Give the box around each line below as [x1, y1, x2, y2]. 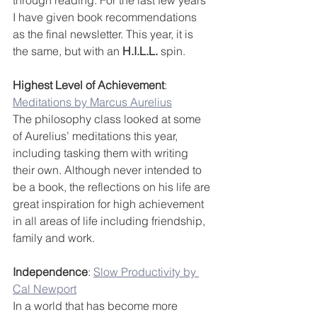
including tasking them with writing [13, 146, 191, 161]
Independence [13, 265, 88, 279]
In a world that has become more [13, 299, 180, 313]
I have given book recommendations [13, 10, 200, 25]
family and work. [13, 231, 95, 246]
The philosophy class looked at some [13, 112, 204, 127]
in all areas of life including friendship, [13, 214, 208, 229]
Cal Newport [13, 282, 76, 296]
